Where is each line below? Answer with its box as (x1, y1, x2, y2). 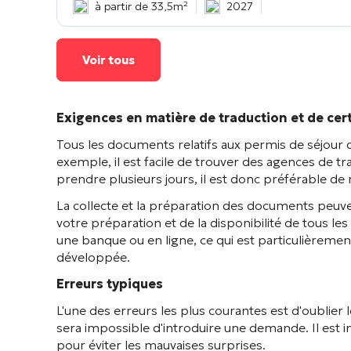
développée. (56, 249, 130, 265)
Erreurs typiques (56, 276, 163, 291)
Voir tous (82, 52, 135, 67)
